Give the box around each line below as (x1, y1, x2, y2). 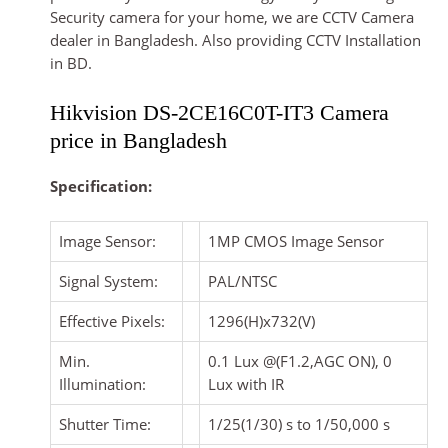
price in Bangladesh (50, 128, 227, 153)
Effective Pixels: (59, 311, 165, 332)
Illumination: (59, 374, 146, 395)
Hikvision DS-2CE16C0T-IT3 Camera (50, 100, 389, 125)
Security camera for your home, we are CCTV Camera (50, 7, 414, 28)
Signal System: (59, 271, 158, 292)
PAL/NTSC (208, 271, 277, 292)
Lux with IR (208, 374, 284, 395)
